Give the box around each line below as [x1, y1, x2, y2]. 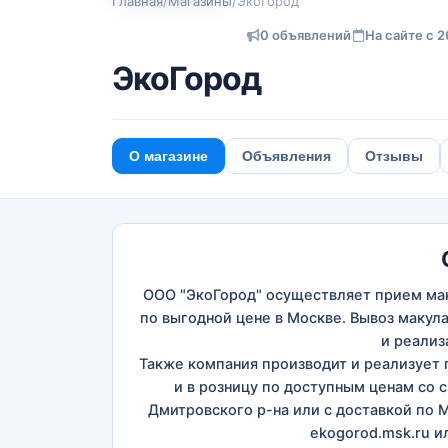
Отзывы [365, 148, 423, 164]
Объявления [242, 148, 331, 164]
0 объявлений [260, 27, 351, 43]
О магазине [129, 148, 208, 164]
